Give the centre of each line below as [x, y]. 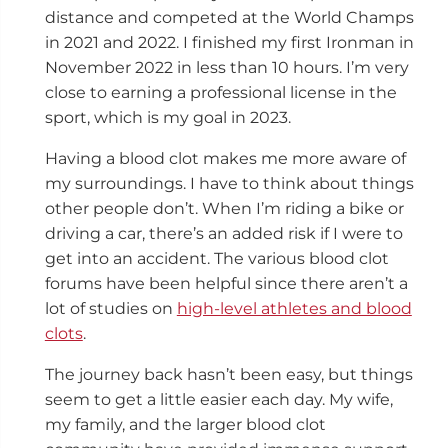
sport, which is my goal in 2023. [167, 117]
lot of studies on [110, 308]
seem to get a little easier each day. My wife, [218, 399]
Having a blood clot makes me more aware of [225, 158]
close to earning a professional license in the [220, 92]
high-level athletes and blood [294, 308]
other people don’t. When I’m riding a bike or [224, 208]
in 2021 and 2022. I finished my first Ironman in [229, 42]
